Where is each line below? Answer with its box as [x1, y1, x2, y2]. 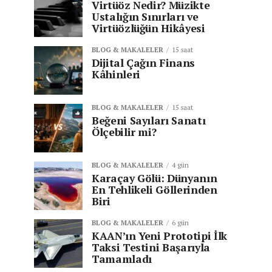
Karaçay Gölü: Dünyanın [92, 171, 217, 185]
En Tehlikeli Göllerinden [92, 183, 217, 197]
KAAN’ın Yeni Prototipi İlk [92, 229, 227, 243]
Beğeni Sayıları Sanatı [92, 114, 206, 127]
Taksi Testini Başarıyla [92, 240, 210, 254]
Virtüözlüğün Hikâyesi [92, 21, 205, 35]
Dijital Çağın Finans [92, 56, 195, 70]
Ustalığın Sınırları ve [92, 10, 199, 24]
